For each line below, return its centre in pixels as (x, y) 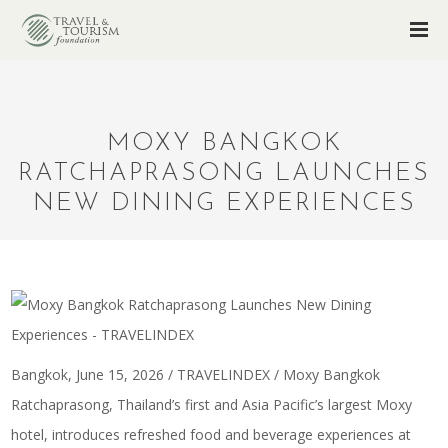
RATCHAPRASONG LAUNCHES (224, 173)
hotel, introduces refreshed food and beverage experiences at (211, 434)
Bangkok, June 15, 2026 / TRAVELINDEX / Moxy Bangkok (196, 374)
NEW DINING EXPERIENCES (224, 203)
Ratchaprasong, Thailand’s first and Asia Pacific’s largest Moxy (212, 404)
